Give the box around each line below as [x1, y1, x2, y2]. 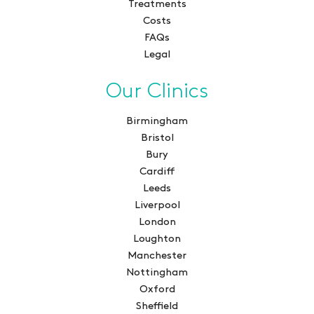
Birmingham [126, 116, 188, 127]
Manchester [128, 251, 186, 261]
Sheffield [136, 301, 178, 312]
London [138, 217, 176, 228]
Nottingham [126, 268, 188, 278]
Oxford [139, 285, 175, 295]
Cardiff [139, 167, 175, 177]
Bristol [140, 133, 174, 144]
